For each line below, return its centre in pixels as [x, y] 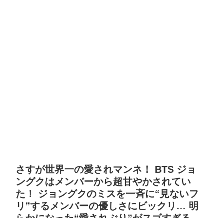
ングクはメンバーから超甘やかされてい [103, 182]
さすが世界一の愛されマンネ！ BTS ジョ [106, 170]
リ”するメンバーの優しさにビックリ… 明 [107, 206]
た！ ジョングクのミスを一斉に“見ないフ [107, 194]
